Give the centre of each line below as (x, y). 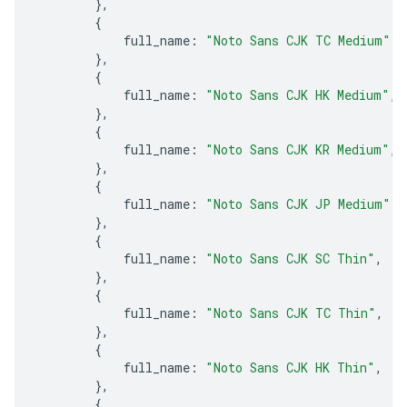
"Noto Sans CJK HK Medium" (298, 94)
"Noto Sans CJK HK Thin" (290, 367)
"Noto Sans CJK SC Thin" (290, 258)
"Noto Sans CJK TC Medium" (298, 40)
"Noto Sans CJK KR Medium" (298, 149)
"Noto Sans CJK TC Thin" (291, 313)
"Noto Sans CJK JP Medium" (298, 203)
